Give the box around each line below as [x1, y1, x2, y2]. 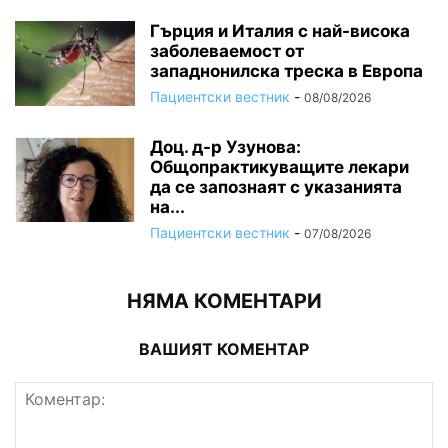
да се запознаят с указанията [150, 176, 402, 197]
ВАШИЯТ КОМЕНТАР [139, 338, 309, 359]
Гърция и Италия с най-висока [150, 20, 410, 41]
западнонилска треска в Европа [150, 60, 423, 81]
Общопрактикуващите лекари [150, 156, 409, 177]
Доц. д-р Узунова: [150, 136, 301, 157]
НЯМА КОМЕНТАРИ [126, 288, 322, 313]
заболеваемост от [150, 40, 304, 61]
